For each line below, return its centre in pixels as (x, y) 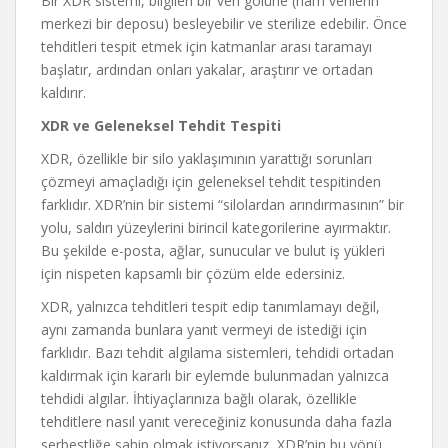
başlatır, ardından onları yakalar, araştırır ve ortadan (207, 69)
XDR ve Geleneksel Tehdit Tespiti (161, 125)
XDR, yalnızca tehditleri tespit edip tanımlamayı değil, (210, 306)
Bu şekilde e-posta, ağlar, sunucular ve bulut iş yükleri (213, 250)
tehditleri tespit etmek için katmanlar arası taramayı (206, 46)
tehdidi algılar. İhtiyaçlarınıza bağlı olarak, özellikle (199, 398)
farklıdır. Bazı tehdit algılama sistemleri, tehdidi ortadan (217, 352)
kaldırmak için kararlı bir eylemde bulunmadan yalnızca (215, 375)
